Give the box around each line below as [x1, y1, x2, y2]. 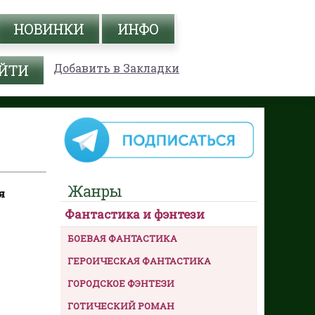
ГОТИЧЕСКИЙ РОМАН [67, 299, 174, 312]
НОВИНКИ [13, 20, 84, 38]
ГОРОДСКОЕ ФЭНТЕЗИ [67, 276, 174, 290]
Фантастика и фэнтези [65, 205, 205, 222]
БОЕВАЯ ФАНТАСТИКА [67, 231, 177, 245]
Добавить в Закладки [53, 60, 179, 75]
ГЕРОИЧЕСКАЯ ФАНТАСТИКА [67, 254, 211, 267]
